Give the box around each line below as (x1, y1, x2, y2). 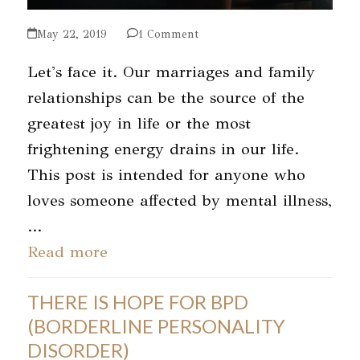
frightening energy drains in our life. (27, 138, 299, 159)
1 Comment (137, 27, 198, 41)
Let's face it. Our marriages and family (27, 61, 315, 82)
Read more (27, 241, 108, 262)
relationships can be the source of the (27, 87, 305, 108)
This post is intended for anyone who (27, 164, 305, 185)
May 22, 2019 (36, 27, 107, 41)
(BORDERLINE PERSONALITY (27, 313, 285, 337)
